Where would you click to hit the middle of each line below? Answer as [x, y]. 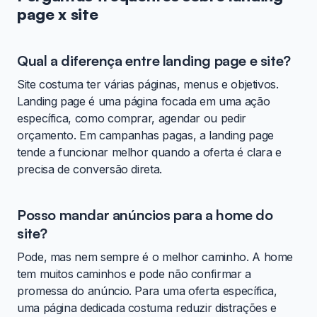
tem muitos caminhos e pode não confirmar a [134, 274]
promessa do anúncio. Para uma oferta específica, [147, 291]
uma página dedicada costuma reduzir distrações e [147, 308]
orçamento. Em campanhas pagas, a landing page [145, 136]
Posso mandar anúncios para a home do [145, 215]
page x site [58, 14]
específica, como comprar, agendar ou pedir [132, 119]
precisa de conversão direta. [90, 169]
